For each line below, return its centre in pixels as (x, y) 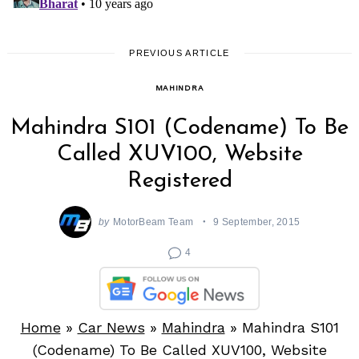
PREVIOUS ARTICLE (179, 53)
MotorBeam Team (153, 221)
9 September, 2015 (257, 221)
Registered (179, 182)
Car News (111, 328)
